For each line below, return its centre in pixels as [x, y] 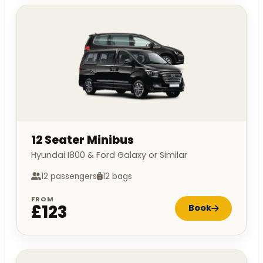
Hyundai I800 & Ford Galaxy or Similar [109, 155]
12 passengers [69, 176]
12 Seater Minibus [82, 140]
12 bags [117, 176]
